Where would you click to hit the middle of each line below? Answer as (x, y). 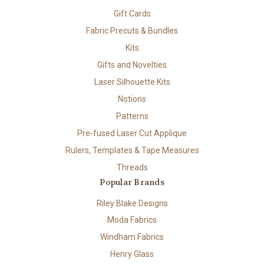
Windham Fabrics (132, 237)
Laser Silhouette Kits (132, 82)
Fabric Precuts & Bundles (132, 30)
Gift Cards (132, 13)
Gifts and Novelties (132, 65)
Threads (132, 167)
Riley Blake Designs (132, 203)
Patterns (132, 116)
